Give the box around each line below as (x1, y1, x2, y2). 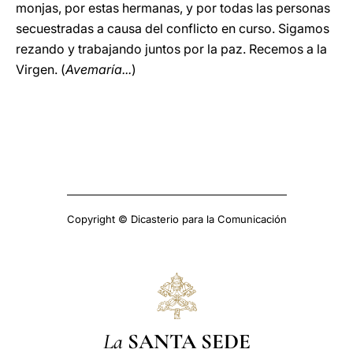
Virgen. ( (16, 61, 65, 77)
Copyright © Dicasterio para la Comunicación (66, 213, 287, 225)
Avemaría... (65, 61, 132, 77)
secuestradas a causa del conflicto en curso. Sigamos (16, 20, 329, 36)
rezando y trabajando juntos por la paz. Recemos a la (16, 41, 327, 57)
